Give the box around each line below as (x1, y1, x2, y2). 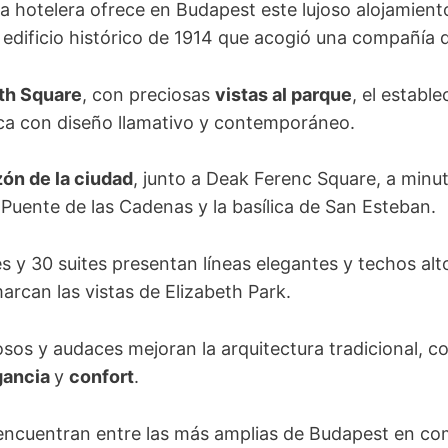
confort (69, 365, 134, 387)
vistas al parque (215, 83, 352, 105)
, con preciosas (82, 83, 215, 105)
